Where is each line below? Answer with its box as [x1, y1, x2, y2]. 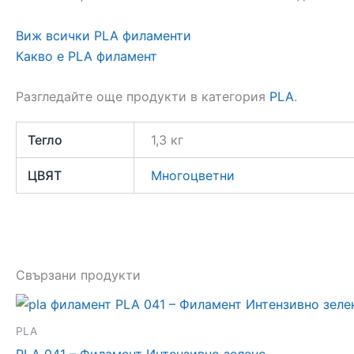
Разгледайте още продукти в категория [16, 88, 269, 105]
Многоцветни [151, 168, 235, 184]
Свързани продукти [16, 267, 141, 284]
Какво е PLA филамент [16, 47, 157, 64]
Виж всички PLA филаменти [16, 27, 191, 43]
